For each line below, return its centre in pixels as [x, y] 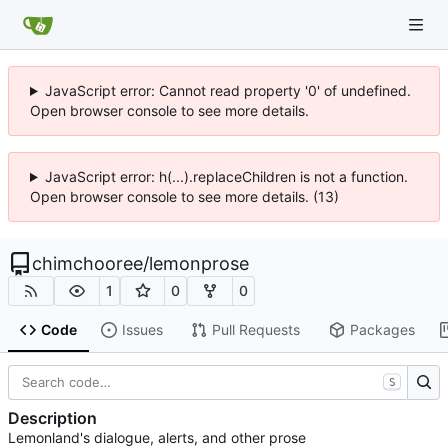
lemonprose [199, 263]
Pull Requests [255, 330]
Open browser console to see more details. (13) [184, 196]
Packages [382, 330]
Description [52, 418]
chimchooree [87, 263]
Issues [142, 330]
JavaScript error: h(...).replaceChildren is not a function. [226, 176]
